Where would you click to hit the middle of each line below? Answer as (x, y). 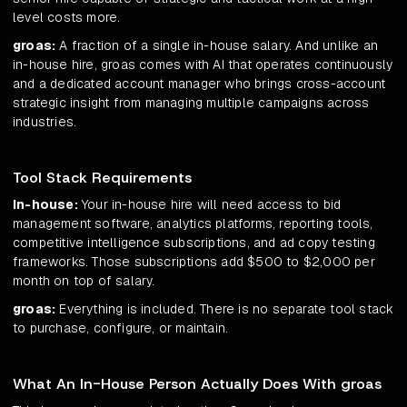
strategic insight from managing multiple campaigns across (191, 103)
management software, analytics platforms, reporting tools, (193, 224)
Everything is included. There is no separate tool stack (225, 309)
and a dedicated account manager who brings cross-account (199, 84)
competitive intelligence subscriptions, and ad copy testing (194, 243)
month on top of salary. (84, 281)
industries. (45, 122)
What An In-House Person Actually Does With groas (197, 384)
